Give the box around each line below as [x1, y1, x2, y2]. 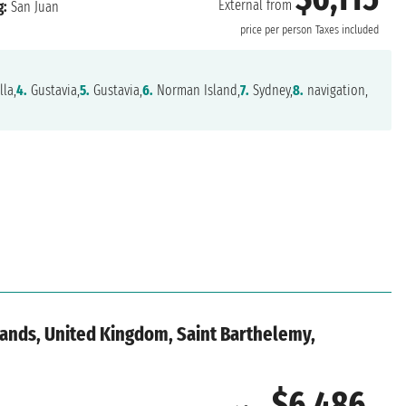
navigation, [303, 82, 368, 100]
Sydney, [248, 82, 293, 100]
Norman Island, [152, 82, 240, 100]
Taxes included [314, 23, 379, 38]
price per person [239, 23, 312, 38]
